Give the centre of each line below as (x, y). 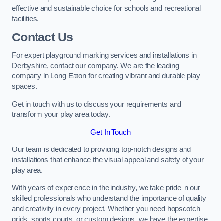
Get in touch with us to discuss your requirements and (97, 104)
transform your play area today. (61, 114)
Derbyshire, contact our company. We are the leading (95, 66)
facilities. (25, 19)
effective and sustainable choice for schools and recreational (107, 9)
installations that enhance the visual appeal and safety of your (108, 160)
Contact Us (42, 37)
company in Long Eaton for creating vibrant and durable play (106, 76)
